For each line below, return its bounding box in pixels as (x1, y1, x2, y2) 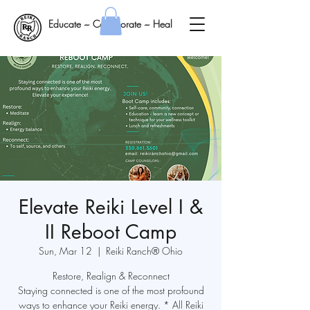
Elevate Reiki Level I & (19, 194, 203, 219)
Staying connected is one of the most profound (17, 283, 204, 297)
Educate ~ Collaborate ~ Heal (48, 17, 172, 30)
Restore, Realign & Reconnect (52, 268, 170, 282)
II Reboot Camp (45, 219, 176, 244)
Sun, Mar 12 (39, 244, 92, 257)
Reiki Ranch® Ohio (106, 244, 183, 257)
